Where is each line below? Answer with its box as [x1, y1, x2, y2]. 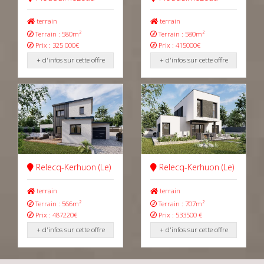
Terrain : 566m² [34, 199, 81, 208]
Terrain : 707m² [157, 199, 204, 208]
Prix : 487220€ [34, 210, 77, 219]
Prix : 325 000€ [34, 40, 79, 49]
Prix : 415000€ [157, 40, 200, 49]
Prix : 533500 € [157, 210, 202, 219]
